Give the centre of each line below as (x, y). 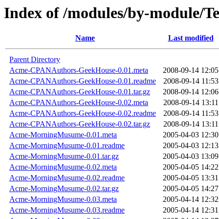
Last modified (191, 38)
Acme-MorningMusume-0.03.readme (67, 210)
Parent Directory (35, 60)
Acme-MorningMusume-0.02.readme (67, 178)
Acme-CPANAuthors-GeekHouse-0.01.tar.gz (80, 92)
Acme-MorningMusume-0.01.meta (63, 135)
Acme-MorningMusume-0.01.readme (67, 146)
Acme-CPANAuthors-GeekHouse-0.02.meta (79, 103)
